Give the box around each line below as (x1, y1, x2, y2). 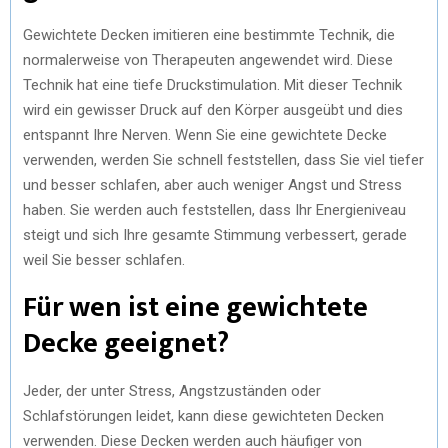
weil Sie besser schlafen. (23, 250, 185, 269)
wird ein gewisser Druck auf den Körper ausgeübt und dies (23, 100, 403, 119)
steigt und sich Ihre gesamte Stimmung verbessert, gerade (23, 225, 407, 244)
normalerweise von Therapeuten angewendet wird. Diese (23, 50, 393, 69)
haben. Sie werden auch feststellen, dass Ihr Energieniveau (23, 200, 406, 219)
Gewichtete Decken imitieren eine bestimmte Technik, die (23, 25, 395, 44)
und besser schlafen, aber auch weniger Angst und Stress (23, 175, 402, 194)
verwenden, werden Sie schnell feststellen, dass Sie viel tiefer (23, 150, 424, 169)
